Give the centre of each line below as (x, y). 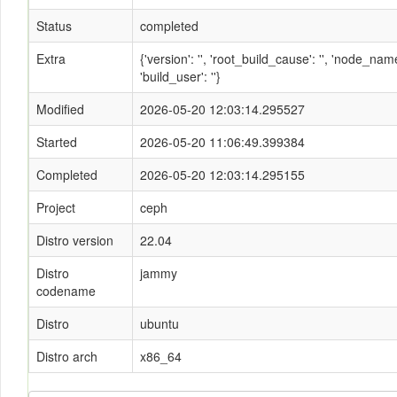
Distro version (75, 240)
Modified (60, 109)
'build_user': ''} (180, 76)
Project (56, 207)
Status (54, 26)
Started (57, 142)
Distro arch (67, 356)
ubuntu (160, 323)
